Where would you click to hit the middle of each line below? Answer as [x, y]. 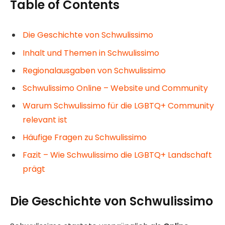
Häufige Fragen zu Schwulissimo [85, 137]
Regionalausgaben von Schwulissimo [94, 70]
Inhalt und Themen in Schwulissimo [91, 53]
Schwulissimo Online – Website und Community [115, 88]
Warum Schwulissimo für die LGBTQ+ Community [118, 105]
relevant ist [45, 120]
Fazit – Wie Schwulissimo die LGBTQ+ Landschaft [117, 155]
